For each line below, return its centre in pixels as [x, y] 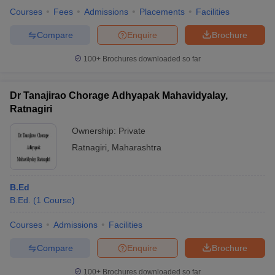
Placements [162, 12]
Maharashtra [137, 147]
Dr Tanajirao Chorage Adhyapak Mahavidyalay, [119, 95]
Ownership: [95, 131]
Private [132, 131]
